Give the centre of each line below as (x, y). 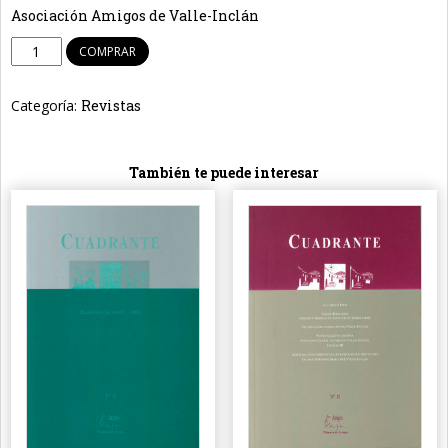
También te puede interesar (224, 173)
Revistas (111, 106)
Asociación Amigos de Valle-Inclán (135, 16)
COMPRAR (107, 52)
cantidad (42, 140)
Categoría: (46, 106)
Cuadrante (48, 71)
